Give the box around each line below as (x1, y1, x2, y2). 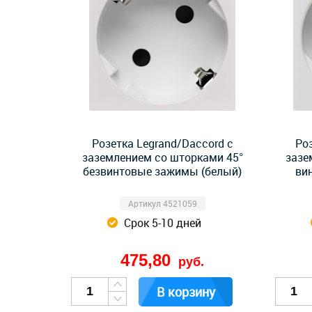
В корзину (156, 283, 215, 300)
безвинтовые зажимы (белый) (83, 164, 242, 179)
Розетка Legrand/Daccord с (91, 136, 233, 151)
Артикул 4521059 (127, 198, 197, 209)
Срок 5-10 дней (123, 215, 201, 231)
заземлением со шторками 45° (81, 150, 243, 165)
